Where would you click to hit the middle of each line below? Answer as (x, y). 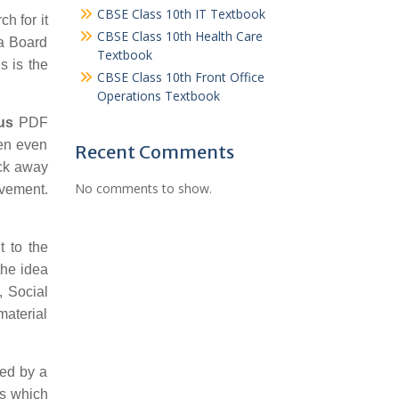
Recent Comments (154, 152)
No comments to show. (143, 188)
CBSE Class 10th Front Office (180, 77)
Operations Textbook (158, 96)
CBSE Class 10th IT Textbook (181, 14)
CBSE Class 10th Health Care (179, 36)
